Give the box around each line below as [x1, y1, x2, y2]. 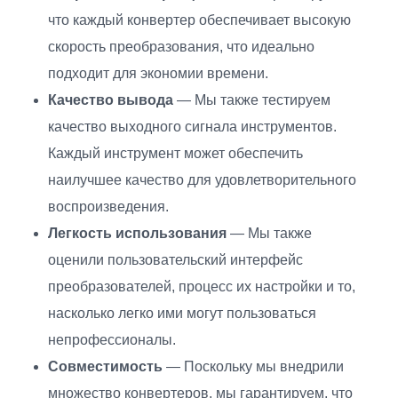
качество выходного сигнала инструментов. [48, 119, 337, 135]
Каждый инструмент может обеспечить [48, 146, 303, 162]
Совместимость [48, 359, 163, 375]
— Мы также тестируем [173, 92, 330, 108]
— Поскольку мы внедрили [163, 359, 344, 375]
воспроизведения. [48, 199, 169, 215]
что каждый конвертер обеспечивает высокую [48, 12, 351, 28]
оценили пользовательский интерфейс [48, 252, 303, 268]
